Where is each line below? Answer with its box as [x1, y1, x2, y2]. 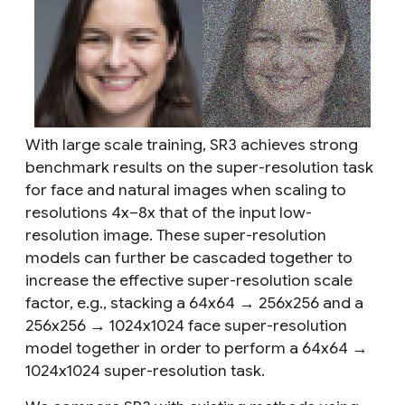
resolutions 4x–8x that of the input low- [25, 202, 312, 222]
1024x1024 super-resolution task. [25, 360, 265, 381]
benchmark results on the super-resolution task [25, 156, 373, 177]
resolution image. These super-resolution [25, 224, 326, 245]
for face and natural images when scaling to [25, 179, 346, 200]
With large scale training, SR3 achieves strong [25, 134, 358, 155]
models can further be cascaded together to [25, 247, 353, 268]
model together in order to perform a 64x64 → [25, 337, 368, 358]
